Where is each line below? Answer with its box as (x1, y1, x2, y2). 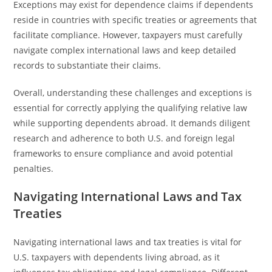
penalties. (13, 163, 54, 174)
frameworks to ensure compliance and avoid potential (13, 148, 234, 159)
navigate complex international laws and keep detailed (13, 44, 237, 56)
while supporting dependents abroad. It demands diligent (13, 117, 251, 129)
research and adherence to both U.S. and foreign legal (13, 132, 236, 144)
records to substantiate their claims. (13, 59, 161, 71)
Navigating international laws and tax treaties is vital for (13, 236, 242, 248)
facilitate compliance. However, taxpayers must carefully (13, 29, 243, 41)
